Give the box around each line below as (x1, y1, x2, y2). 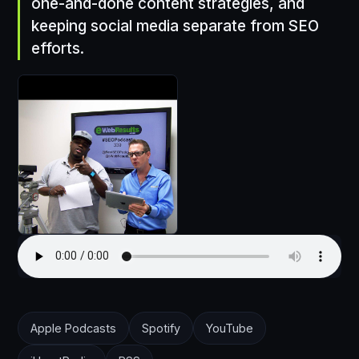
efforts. (31, 38, 84, 58)
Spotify (142, 321, 180, 335)
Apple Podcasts (30, 321, 116, 335)
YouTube (206, 321, 253, 335)
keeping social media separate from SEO (31, 16, 319, 35)
